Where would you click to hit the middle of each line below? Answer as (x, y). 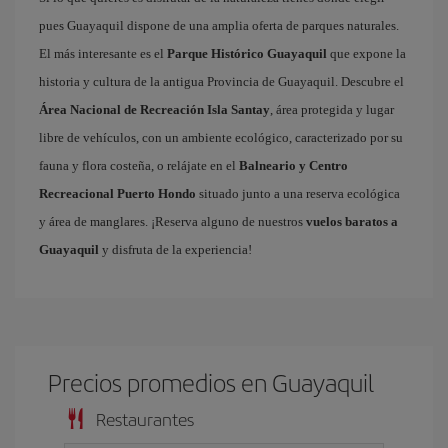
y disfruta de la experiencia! (175, 249)
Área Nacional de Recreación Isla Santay (154, 109)
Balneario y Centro (293, 165)
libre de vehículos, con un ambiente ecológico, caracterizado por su (221, 137)
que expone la (366, 53)
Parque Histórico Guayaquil (247, 53)
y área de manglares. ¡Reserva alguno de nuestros (172, 221)
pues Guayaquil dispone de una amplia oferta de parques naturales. (219, 25)
